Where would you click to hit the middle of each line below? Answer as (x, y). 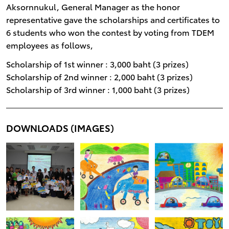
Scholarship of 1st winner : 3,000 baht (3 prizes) (97, 63)
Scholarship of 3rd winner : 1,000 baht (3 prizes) (98, 89)
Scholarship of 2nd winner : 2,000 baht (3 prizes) (99, 76)
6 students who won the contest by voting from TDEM (110, 32)
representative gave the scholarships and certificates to (113, 19)
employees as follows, (49, 44)
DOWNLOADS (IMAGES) (60, 127)
